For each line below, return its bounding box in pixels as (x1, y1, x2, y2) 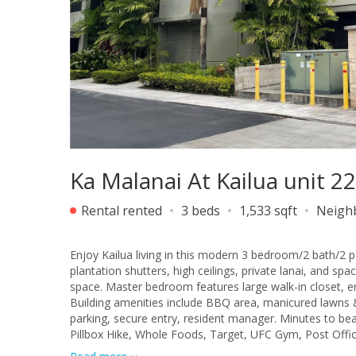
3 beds (181, 202, 220, 219)
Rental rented (78, 202, 162, 219)
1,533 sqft (239, 202, 297, 219)
